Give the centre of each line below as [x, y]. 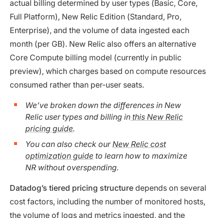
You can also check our [69, 144]
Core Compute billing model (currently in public [96, 57]
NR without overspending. [72, 167]
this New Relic [157, 117]
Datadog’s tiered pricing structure [73, 188]
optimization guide [59, 155]
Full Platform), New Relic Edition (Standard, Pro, [96, 16]
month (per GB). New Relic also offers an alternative [103, 44]
